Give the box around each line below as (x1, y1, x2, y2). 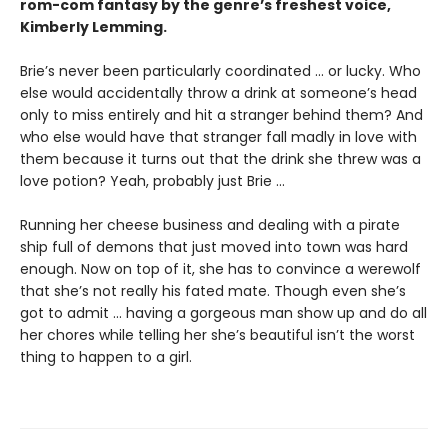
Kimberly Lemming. (20, 16, 176, 37)
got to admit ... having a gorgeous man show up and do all (20, 302, 427, 323)
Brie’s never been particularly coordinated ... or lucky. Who (20, 60, 421, 81)
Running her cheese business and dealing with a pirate (20, 214, 400, 235)
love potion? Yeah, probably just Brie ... (20, 170, 285, 191)
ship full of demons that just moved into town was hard (20, 236, 408, 257)
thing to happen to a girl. (20, 346, 192, 367)
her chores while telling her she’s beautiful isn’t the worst (20, 324, 415, 345)
